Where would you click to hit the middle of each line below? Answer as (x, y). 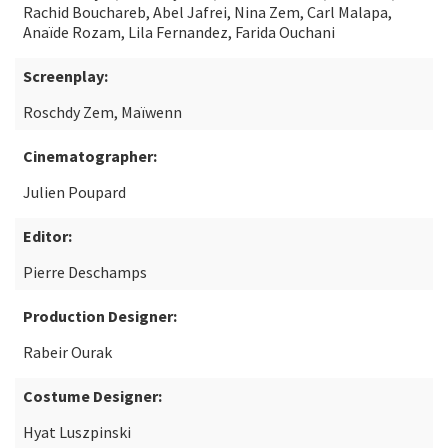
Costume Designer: (92, 396)
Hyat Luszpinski (77, 432)
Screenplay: (65, 76)
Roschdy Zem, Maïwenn (102, 112)
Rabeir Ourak (67, 352)
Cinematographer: (90, 156)
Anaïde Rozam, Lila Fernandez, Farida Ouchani (179, 32)
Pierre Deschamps (85, 272)
